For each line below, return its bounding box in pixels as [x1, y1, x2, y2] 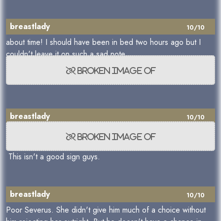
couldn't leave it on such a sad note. [6, 48, 127, 60]
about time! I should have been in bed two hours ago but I [6, 37, 201, 48]
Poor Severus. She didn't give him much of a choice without [6, 204, 206, 216]
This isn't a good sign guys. [6, 151, 103, 162]
